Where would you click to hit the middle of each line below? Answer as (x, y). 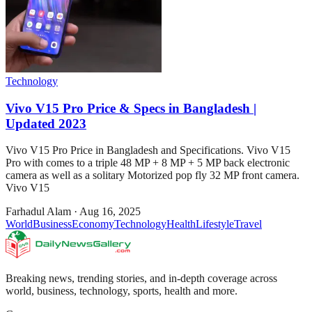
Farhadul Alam (38, 212)
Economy (93, 224)
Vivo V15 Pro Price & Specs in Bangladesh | (131, 108)
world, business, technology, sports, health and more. (122, 291)
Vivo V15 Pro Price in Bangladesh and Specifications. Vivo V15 (148, 150)
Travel (248, 224)
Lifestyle (215, 224)
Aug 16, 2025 (110, 212)
